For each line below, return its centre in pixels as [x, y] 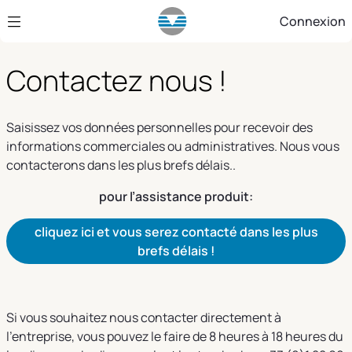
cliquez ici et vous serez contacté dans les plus [176, 232]
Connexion [312, 21]
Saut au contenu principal [80, 15]
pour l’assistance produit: [176, 197]
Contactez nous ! [117, 81]
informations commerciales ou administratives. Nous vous [173, 147]
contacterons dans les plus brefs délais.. [121, 165]
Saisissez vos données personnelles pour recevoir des [159, 128]
